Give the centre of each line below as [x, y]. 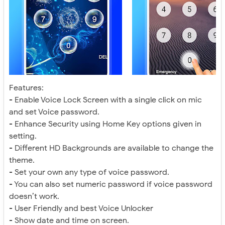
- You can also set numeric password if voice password [111, 185]
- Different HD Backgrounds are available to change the [111, 148]
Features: [26, 88]
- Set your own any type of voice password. [89, 173]
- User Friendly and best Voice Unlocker [81, 209]
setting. [23, 136]
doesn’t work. [34, 197]
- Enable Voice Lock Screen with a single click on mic [105, 100]
